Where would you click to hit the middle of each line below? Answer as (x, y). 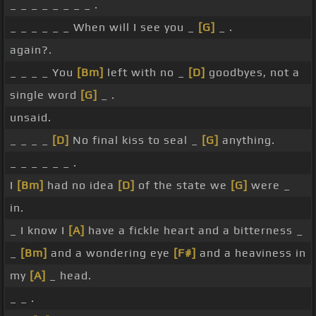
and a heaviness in (251, 253)
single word (45, 95)
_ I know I (39, 231)
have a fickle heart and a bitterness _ (194, 231)
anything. (247, 140)
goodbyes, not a (253, 73)
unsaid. (31, 118)
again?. (31, 50)
